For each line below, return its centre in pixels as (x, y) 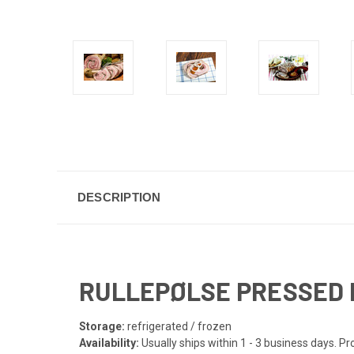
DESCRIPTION (119, 197)
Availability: (110, 343)
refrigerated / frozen (179, 326)
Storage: (103, 326)
